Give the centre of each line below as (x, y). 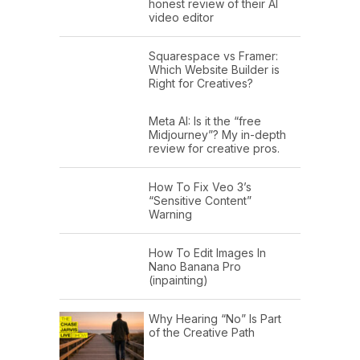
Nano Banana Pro (195, 267)
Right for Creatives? (201, 84)
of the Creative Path (202, 333)
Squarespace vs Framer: (213, 56)
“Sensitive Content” (200, 201)
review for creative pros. (214, 149)
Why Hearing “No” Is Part (215, 319)
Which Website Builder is (214, 70)
